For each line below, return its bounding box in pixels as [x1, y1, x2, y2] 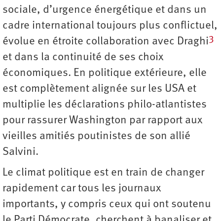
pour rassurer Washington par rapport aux [2, 115, 203, 127]
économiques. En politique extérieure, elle [2, 68, 207, 79]
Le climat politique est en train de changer [2, 167, 204, 179]
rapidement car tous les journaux [2, 183, 161, 195]
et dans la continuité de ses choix [2, 52, 164, 64]
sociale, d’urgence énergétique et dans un [2, 4, 207, 16]
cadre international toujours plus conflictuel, [2, 20, 218, 32]
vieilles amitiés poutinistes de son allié [2, 131, 190, 143]
